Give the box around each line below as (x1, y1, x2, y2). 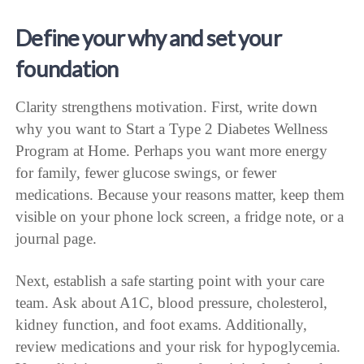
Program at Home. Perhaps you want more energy (15, 141, 328, 159)
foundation (15, 54, 118, 82)
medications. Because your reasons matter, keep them (15, 185, 345, 203)
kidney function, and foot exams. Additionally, (15, 315, 308, 333)
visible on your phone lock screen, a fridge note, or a (15, 207, 344, 225)
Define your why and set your (15, 24, 281, 51)
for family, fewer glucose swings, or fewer (15, 163, 277, 181)
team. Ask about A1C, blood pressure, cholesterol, (15, 293, 328, 311)
